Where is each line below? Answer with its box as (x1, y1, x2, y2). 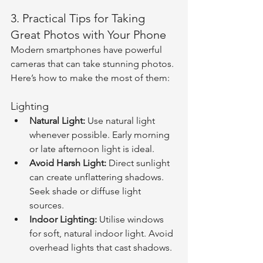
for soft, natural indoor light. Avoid (29, 228, 176, 239)
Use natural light (85, 115, 157, 126)
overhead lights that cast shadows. (29, 242, 172, 253)
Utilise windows (97, 214, 166, 225)
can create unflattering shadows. (29, 171, 166, 183)
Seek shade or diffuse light (29, 186, 143, 197)
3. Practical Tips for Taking (11, 11, 148, 25)
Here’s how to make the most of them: (11, 72, 170, 83)
